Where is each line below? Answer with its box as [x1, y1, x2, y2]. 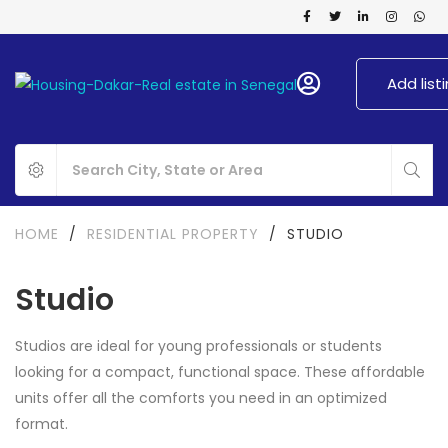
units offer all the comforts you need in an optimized [15, 388, 387, 408]
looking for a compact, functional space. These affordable [15, 362, 425, 382]
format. [15, 414, 76, 434]
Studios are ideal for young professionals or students [15, 336, 382, 356]
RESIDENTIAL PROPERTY [87, 224, 259, 244]
